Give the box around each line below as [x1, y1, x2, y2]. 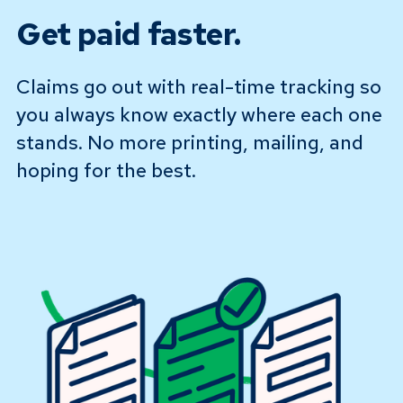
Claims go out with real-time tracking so [15, 73, 381, 100]
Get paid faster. [15, 13, 241, 54]
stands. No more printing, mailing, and [15, 129, 363, 156]
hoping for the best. [15, 157, 196, 184]
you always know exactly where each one [15, 101, 382, 128]
